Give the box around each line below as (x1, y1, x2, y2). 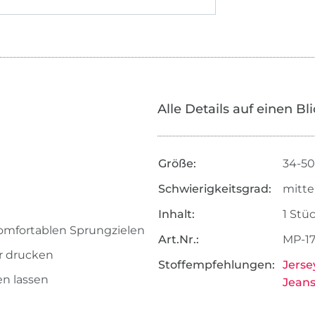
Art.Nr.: (157, 233, 199, 247)
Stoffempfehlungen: (157, 258, 275, 272)
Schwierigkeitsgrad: (157, 182, 271, 196)
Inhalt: (157, 207, 195, 221)
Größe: (157, 157, 196, 171)
